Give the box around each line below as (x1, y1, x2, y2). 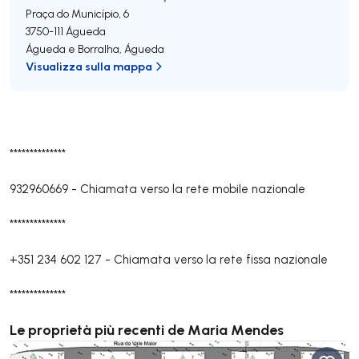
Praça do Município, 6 (26, 6, 129, 21)
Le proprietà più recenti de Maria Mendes (10, 320, 284, 339)
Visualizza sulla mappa (26, 58, 152, 74)
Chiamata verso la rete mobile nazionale (80, 181, 305, 196)
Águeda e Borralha (26, 42, 119, 56)
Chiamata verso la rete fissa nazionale (114, 252, 328, 267)
